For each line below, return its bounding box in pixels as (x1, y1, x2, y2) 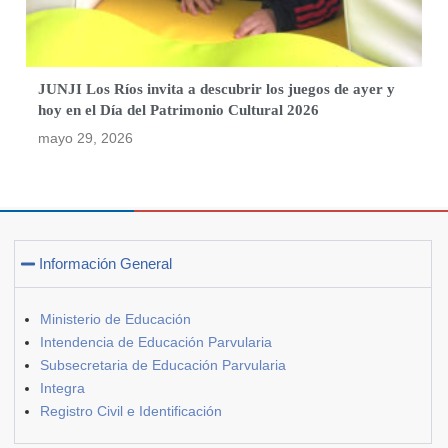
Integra (40, 379, 85, 396)
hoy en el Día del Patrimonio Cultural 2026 (38, 101, 320, 118)
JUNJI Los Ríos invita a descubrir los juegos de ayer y (38, 80, 396, 97)
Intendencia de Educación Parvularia (40, 333, 272, 350)
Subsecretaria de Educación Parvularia (40, 356, 286, 373)
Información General (39, 254, 173, 272)
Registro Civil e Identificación (40, 402, 222, 419)
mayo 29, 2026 (38, 129, 134, 146)
